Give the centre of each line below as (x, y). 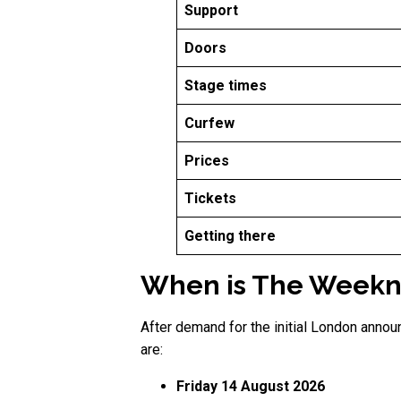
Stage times (226, 86)
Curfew (209, 124)
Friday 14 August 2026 (251, 387)
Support (211, 11)
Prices (207, 161)
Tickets (210, 199)
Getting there (230, 236)
